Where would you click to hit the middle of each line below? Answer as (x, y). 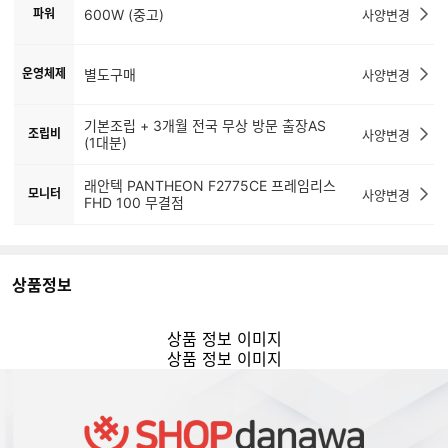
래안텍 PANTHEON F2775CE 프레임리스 (210, 185)
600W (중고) (124, 14)
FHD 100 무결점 (134, 202)
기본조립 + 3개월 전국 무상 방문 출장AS (205, 125)
